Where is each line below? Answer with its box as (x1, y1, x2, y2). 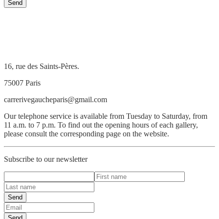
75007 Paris (4, 78, 41, 87)
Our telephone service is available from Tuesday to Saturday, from (4, 111, 207, 120)
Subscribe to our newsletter (4, 154, 88, 163)
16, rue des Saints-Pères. (4, 62, 79, 70)
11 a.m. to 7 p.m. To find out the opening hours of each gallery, (4, 120, 198, 129)
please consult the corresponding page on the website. (4, 129, 169, 138)
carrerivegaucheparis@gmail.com (4, 95, 107, 104)
